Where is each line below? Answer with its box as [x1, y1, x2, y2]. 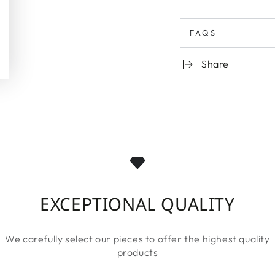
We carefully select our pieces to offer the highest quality [5, 232, 270, 245]
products [117, 246, 158, 258]
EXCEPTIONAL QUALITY [40, 192, 235, 215]
